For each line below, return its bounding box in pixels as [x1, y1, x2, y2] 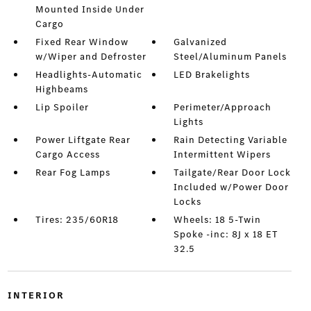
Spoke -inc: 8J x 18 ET [174, 228, 279, 241]
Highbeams [35, 83, 88, 96]
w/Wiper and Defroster [35, 50, 146, 63]
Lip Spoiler [35, 101, 89, 114]
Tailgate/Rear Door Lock [174, 166, 292, 179]
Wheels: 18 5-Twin [174, 213, 262, 226]
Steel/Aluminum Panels [174, 50, 287, 63]
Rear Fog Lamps [35, 166, 110, 179]
